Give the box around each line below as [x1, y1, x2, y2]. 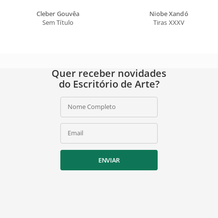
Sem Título [42, 18, 74, 27]
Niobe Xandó [149, 9, 188, 18]
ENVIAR [98, 155, 120, 164]
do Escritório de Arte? [58, 77, 160, 91]
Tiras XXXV [153, 18, 185, 27]
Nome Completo [68, 102, 116, 111]
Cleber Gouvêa [36, 9, 80, 18]
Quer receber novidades [52, 66, 166, 80]
